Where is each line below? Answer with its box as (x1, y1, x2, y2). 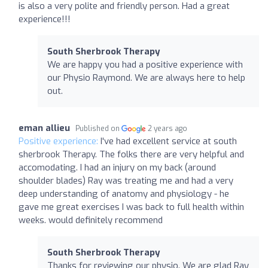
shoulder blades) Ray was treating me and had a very (19, 174, 233, 187)
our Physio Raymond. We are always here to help (47, 71, 245, 84)
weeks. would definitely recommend (19, 214, 163, 226)
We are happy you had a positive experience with (47, 58, 243, 71)
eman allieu (19, 121, 70, 134)
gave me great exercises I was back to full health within (19, 200, 244, 213)
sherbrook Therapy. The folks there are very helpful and (19, 148, 244, 160)
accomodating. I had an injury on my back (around (19, 161, 216, 173)
